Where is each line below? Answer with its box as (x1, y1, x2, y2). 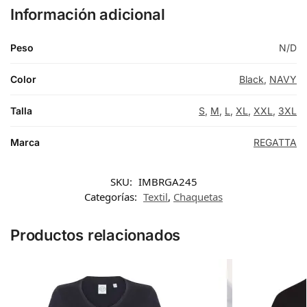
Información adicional (10, 5, 165, 23)
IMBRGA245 (138, 174, 197, 188)
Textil (143, 189, 168, 204)
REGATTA (254, 136, 297, 148)
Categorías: (84, 189, 140, 204)
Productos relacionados (10, 225, 181, 244)
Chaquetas (173, 189, 223, 204)
